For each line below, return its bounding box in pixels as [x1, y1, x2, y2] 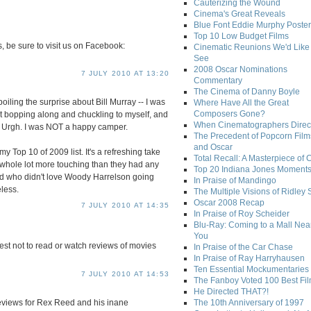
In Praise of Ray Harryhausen [194, 253, 305, 264]
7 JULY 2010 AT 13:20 [81, 69, 169, 78]
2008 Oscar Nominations [194, 65, 287, 75]
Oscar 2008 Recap [194, 198, 264, 208]
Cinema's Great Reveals [194, 9, 285, 19]
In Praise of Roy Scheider [194, 209, 289, 219]
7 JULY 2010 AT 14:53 [81, 270, 169, 278]
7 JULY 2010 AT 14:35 [81, 201, 169, 209]
